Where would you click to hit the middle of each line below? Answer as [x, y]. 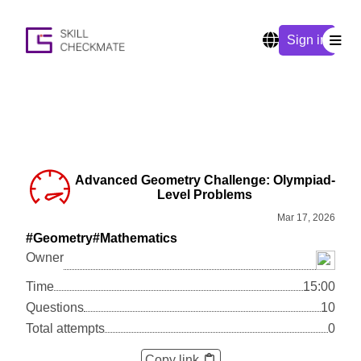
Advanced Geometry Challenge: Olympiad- [205, 180]
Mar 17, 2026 [306, 217]
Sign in [307, 40]
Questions [55, 307]
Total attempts [65, 328]
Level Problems [205, 194]
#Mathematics [135, 238]
